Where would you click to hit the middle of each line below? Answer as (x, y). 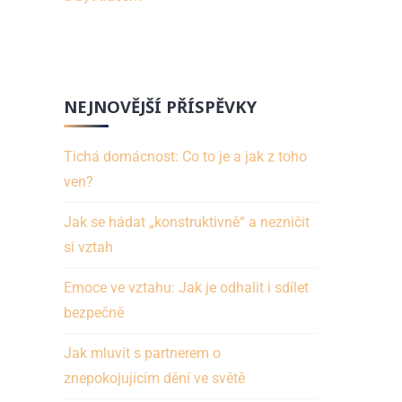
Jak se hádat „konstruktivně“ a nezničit (187, 222)
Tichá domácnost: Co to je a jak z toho (186, 156)
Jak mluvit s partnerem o (143, 353)
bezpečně (94, 312)
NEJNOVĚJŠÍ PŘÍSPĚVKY (161, 106)
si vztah (89, 247)
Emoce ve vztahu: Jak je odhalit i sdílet (187, 287)
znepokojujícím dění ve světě (155, 378)
